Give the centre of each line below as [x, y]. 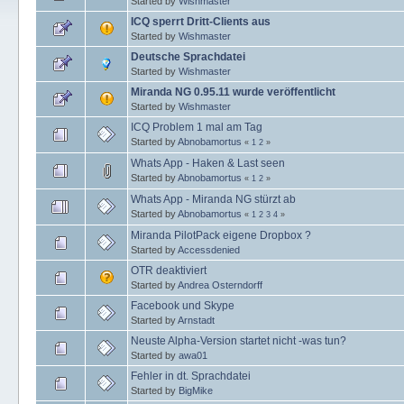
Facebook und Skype [183, 305]
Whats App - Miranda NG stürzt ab [214, 199]
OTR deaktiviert [169, 270]
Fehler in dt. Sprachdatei [191, 376]
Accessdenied [209, 249]
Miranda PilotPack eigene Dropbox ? [221, 235]
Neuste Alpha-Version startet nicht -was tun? [239, 340]
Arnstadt [197, 320]
